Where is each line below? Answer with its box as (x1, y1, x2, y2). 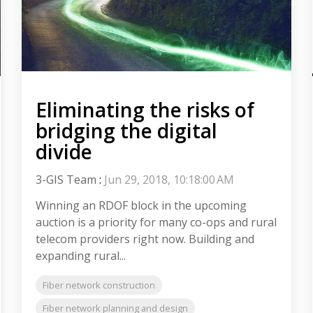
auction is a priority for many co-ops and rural (35, 214, 277, 231)
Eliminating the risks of (35, 96, 254, 124)
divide (35, 138, 92, 166)
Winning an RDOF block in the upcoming (35, 198, 247, 214)
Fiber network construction (42, 279, 155, 292)
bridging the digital (35, 117, 217, 145)
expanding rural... (35, 248, 126, 264)
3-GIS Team (35, 172, 96, 188)
